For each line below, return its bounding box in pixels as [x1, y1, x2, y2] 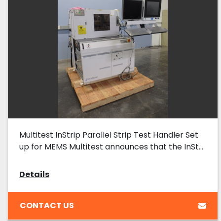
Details [19, 169, 49, 181]
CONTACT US [19, 199, 74, 211]
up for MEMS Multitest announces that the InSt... [19, 141, 203, 153]
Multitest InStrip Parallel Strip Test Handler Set [19, 129, 198, 141]
